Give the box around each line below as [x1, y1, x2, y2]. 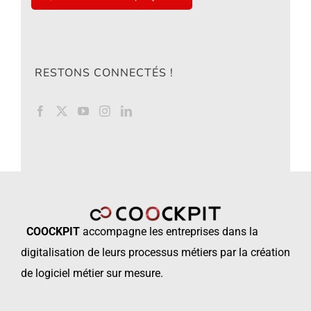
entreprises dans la [166, 225, 258, 238]
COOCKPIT [26, 225, 80, 238]
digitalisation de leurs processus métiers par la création [21, 246, 290, 259]
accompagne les [80, 225, 163, 238]
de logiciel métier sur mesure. [21, 267, 163, 280]
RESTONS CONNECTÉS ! [35, 65, 174, 81]
